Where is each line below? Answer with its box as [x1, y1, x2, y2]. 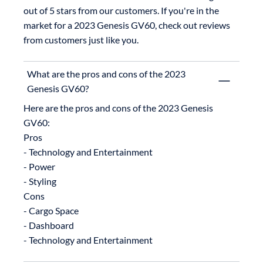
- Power [23, 160, 55, 172]
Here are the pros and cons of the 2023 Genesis [23, 102, 213, 113]
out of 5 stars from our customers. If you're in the [23, 4, 219, 16]
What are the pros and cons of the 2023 [27, 68, 186, 79]
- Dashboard [23, 219, 74, 231]
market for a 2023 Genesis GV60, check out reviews [23, 19, 230, 31]
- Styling [23, 175, 56, 187]
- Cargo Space [23, 204, 79, 216]
